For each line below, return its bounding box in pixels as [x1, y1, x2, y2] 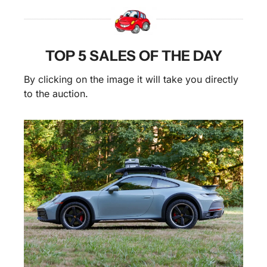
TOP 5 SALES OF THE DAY [45, 47, 222, 65]
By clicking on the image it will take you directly [24, 73, 238, 86]
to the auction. [24, 88, 88, 100]
